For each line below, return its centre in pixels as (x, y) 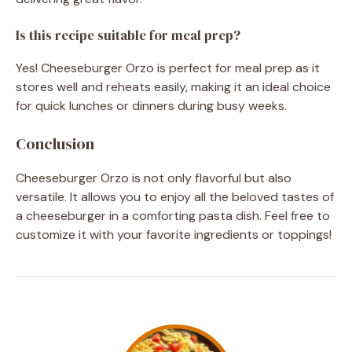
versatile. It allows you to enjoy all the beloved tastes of (175, 196)
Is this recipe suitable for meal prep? (128, 35)
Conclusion (55, 143)
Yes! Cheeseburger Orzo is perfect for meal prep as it (168, 68)
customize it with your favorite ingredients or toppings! (174, 234)
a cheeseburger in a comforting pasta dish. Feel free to (173, 215)
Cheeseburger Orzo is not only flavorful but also (154, 178)
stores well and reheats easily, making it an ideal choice (173, 86)
